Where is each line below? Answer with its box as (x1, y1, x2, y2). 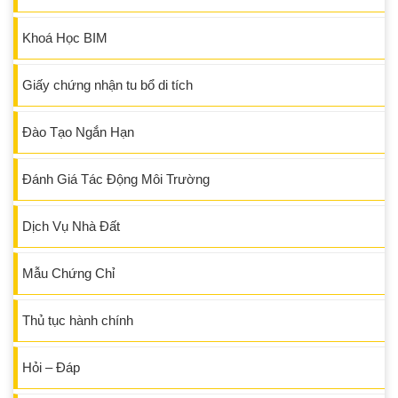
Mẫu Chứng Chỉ (22, 266, 115, 282)
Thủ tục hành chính (22, 313, 133, 329)
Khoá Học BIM (22, 30, 107, 46)
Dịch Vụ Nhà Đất (22, 219, 120, 235)
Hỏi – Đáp (22, 360, 80, 376)
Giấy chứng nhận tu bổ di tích (22, 77, 193, 93)
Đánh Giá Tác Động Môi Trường (22, 171, 210, 187)
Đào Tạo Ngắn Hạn (22, 124, 134, 140)
